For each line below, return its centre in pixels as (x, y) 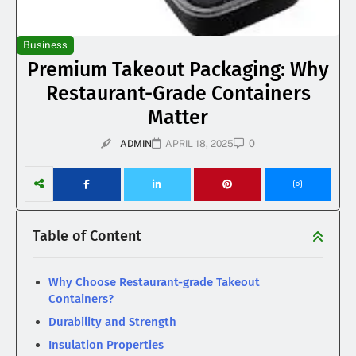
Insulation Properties (106, 345)
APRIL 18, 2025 (199, 144)
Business (45, 45)
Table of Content (87, 236)
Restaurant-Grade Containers (178, 94)
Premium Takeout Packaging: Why (178, 70)
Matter (178, 118)
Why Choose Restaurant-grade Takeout (154, 282)
